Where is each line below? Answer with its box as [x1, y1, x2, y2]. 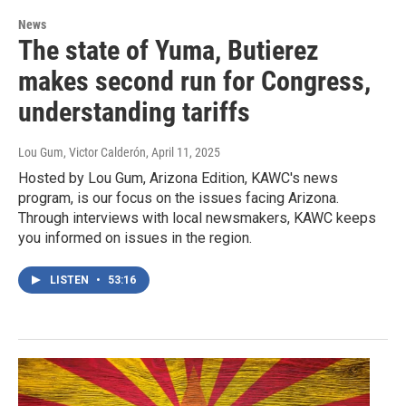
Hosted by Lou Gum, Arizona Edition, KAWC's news [18, 169, 338, 187]
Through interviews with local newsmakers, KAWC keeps [18, 208, 376, 227]
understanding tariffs [18, 95, 250, 128]
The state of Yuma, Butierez [18, 34, 319, 66]
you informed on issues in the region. [18, 228, 252, 246]
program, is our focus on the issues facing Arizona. [18, 188, 339, 207]
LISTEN [50, 273, 92, 286]
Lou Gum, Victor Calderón [18, 144, 146, 159]
